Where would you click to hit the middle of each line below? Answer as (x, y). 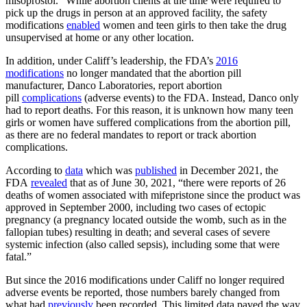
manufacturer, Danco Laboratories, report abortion (114, 85)
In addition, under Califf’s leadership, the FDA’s (111, 60)
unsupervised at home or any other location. (100, 37)
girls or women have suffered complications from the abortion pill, (148, 122)
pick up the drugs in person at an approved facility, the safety (136, 12)
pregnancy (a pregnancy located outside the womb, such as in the (146, 219)
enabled (83, 25)
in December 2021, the (228, 170)
